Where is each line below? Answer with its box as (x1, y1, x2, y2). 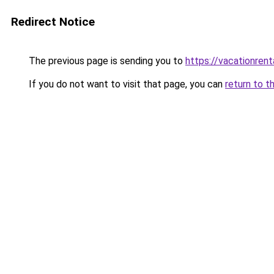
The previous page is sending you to (26, 55, 185, 67)
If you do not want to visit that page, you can (26, 78, 225, 90)
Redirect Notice (11, 15, 95, 29)
